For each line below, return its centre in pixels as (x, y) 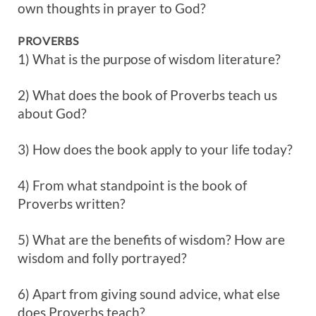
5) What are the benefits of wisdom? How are (151, 239)
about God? (52, 113)
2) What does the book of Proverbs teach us (147, 95)
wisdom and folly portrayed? (102, 258)
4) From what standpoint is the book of (132, 185)
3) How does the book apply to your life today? (155, 149)
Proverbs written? (72, 203)
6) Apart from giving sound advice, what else (149, 294)
